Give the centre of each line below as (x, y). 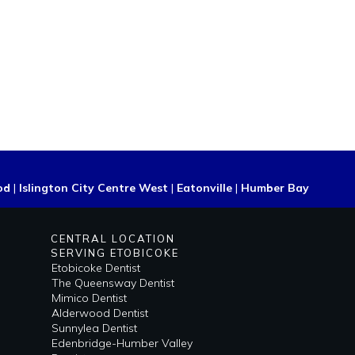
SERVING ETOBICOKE (115, 253)
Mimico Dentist (89, 298)
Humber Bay (275, 188)
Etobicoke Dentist (95, 268)
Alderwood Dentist (99, 313)
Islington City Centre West (94, 188)
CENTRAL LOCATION (113, 239)
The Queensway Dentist (113, 283)
